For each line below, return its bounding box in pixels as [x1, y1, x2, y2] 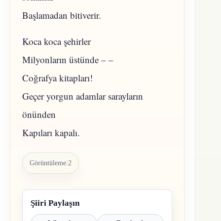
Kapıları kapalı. [22, 126, 80, 139]
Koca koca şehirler [22, 35, 91, 47]
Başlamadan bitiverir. [22, 9, 101, 22]
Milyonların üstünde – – [22, 53, 113, 66]
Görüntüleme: [30, 159, 68, 167]
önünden [22, 108, 56, 120]
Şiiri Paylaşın [31, 198, 79, 208]
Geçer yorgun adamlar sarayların [22, 89, 143, 102]
